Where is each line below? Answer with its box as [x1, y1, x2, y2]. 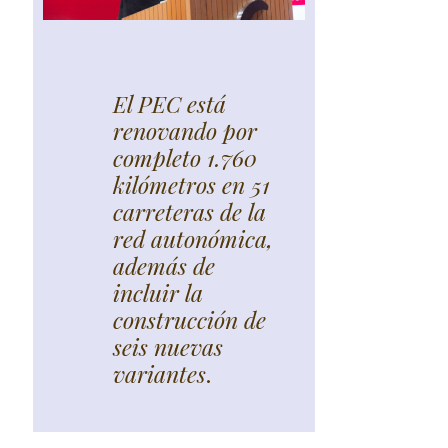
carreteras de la [113, 196, 266, 228]
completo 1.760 [113, 142, 257, 174]
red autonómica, [113, 223, 273, 255]
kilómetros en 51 [113, 169, 270, 201]
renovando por [113, 115, 257, 147]
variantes [113, 358, 206, 390]
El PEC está [113, 88, 226, 120]
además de [113, 250, 215, 282]
